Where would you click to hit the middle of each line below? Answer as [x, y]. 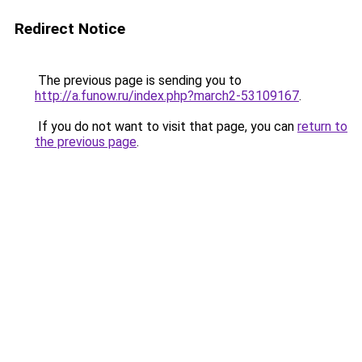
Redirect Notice [70, 29]
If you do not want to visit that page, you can [166, 126]
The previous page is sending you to [138, 80]
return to [322, 126]
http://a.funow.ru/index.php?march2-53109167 [167, 96]
